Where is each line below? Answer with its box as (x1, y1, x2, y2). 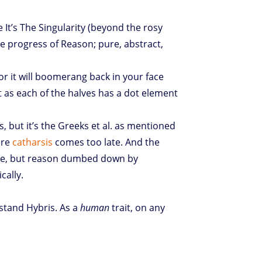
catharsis (12, 135, 53, 149)
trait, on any (109, 201, 166, 214)
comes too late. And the (53, 135, 160, 149)
